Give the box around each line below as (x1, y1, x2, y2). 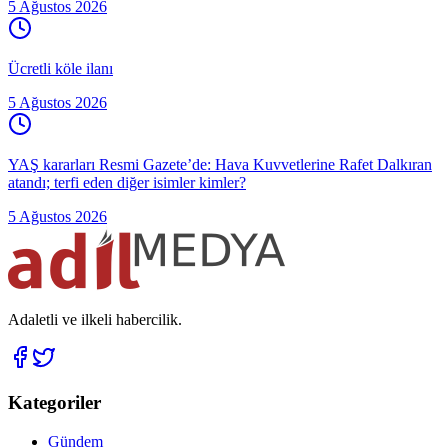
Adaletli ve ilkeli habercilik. (8, 311, 182, 329)
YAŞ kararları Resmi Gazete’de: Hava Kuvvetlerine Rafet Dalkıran (8, 156, 432, 174)
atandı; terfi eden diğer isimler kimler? (8, 174, 246, 192)
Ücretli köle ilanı (8, 60, 113, 78)
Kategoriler (8, 391, 101, 413)
